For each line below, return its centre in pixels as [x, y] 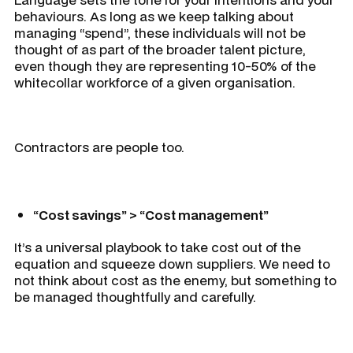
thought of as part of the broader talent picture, [160, 50]
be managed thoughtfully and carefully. [135, 297]
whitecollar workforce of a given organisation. [155, 83]
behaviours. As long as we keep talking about [154, 17]
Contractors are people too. [99, 147]
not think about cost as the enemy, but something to [175, 281]
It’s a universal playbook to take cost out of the [158, 247]
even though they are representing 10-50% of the [165, 66]
